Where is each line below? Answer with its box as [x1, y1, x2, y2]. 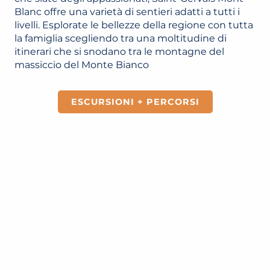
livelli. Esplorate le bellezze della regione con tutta [14, 19, 253, 31]
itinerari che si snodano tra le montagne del [14, 46, 224, 57]
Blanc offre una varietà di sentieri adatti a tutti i [14, 6, 240, 17]
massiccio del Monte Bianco [14, 59, 149, 71]
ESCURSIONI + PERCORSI [71, 96, 199, 107]
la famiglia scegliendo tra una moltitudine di [14, 33, 227, 44]
